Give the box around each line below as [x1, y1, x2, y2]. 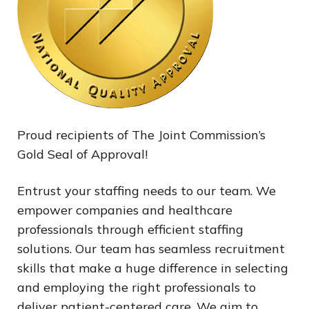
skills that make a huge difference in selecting [17, 260, 288, 277]
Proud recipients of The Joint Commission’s [17, 127, 266, 143]
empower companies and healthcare [17, 202, 232, 219]
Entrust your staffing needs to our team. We [17, 183, 276, 199]
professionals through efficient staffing [17, 221, 243, 238]
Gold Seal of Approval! [17, 146, 148, 163]
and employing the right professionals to [17, 279, 256, 296]
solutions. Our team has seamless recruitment [17, 241, 285, 257]
